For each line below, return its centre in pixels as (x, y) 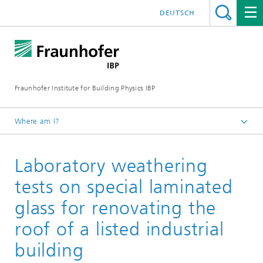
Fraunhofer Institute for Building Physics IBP (85, 88)
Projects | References (71, 141)
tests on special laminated (124, 187)
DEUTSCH (177, 13)
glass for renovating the (116, 208)
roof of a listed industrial (119, 229)
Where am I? (37, 121)
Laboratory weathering (111, 166)
